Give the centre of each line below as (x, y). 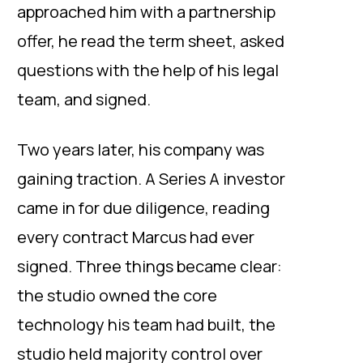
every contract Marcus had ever (136, 237)
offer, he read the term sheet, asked (151, 41)
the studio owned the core (117, 295)
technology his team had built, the (146, 325)
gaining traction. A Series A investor (151, 179)
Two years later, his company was (141, 149)
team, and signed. (84, 99)
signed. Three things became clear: (149, 266)
